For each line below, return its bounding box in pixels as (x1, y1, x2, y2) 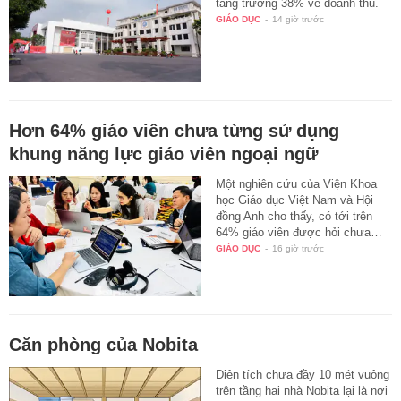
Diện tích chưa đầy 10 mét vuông (216, 368, 390, 382)
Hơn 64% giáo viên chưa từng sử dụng (9, 121, 339, 141)
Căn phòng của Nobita (9, 335, 198, 355)
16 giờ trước (272, 243, 325, 254)
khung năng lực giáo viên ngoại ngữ (9, 144, 318, 165)
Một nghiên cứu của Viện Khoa (216, 177, 378, 192)
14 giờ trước (272, 13, 325, 24)
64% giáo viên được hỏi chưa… (216, 226, 383, 240)
